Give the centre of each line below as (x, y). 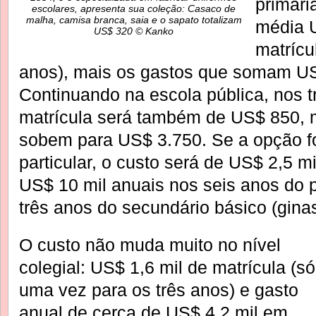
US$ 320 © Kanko (134, 31)
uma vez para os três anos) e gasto (159, 290)
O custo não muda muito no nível (150, 244)
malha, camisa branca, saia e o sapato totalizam (134, 20)
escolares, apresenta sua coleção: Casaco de (134, 9)
